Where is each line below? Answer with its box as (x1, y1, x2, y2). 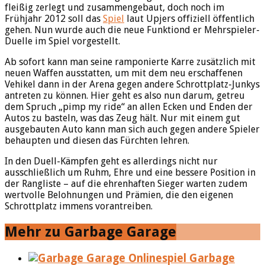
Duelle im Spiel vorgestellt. (5, 35, 120, 47)
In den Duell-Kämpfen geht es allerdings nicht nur (5, 156, 218, 167)
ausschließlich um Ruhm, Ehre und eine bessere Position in (5, 167, 256, 179)
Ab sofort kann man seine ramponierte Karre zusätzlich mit (5, 56, 256, 68)
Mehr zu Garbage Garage (5, 224, 176, 241)
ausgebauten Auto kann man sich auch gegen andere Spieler (5, 124, 260, 135)
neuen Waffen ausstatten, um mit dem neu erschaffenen (5, 67, 243, 79)
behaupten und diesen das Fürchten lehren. (5, 135, 189, 147)
